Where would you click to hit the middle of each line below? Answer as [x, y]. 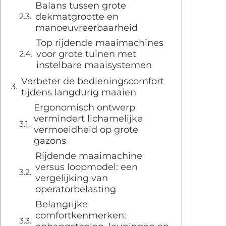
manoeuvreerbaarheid [87, 28]
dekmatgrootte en [77, 17]
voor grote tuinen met [86, 54]
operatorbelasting [76, 189]
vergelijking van [72, 178]
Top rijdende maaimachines [100, 43]
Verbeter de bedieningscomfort [93, 81]
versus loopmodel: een [87, 167]
